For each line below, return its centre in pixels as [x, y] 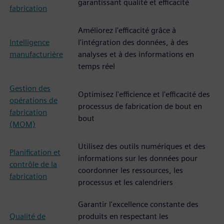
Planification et [35, 152]
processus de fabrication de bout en [140, 106]
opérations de [33, 100]
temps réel [96, 66]
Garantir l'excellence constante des [138, 204]
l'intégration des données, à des [133, 42]
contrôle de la [33, 164]
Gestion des [30, 88]
